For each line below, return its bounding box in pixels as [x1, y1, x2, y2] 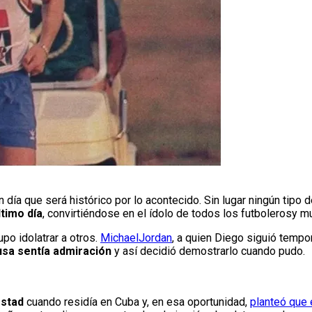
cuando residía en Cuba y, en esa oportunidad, [26, 295, 250, 309]
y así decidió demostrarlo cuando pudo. [111, 244, 305, 258]
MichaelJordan [100, 231, 172, 245]
